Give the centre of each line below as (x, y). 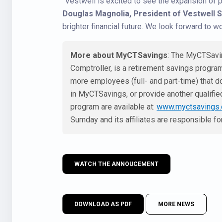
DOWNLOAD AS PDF (103, 204)
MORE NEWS (176, 204)
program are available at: (113, 107)
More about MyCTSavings (119, 55)
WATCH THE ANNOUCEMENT (116, 164)
